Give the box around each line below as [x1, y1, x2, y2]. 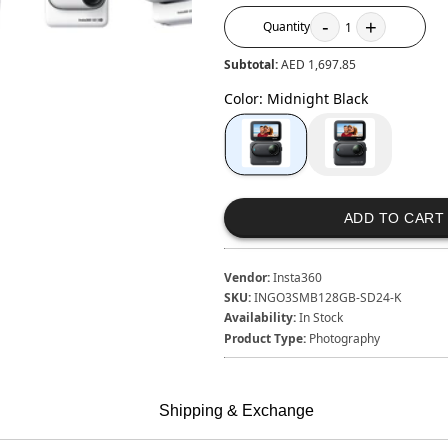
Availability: [223, 309, 296, 327]
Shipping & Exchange [158, 402, 314, 420]
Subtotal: [223, 56, 281, 74]
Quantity [263, 18, 311, 36]
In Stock [298, 309, 343, 327]
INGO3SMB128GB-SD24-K [253, 289, 401, 307]
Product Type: [223, 329, 306, 347]
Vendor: [223, 268, 270, 286]
